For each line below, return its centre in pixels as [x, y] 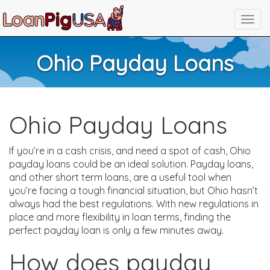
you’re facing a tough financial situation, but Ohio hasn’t [133, 190]
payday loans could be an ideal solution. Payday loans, [131, 164]
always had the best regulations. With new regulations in [134, 204]
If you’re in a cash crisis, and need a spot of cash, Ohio [130, 151]
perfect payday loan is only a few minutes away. [116, 230]
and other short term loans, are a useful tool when [120, 177]
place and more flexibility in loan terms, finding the [120, 217]
